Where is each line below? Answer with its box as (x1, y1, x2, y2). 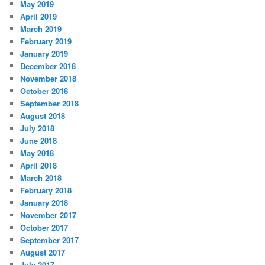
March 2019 (20, 22, 62, 34)
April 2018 (20, 159, 57, 171)
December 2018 (20, 60, 76, 72)
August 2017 (20, 246, 66, 258)
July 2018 (20, 122, 55, 134)
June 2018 (20, 134, 57, 146)
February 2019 (20, 35, 72, 47)
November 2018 (20, 72, 77, 84)
